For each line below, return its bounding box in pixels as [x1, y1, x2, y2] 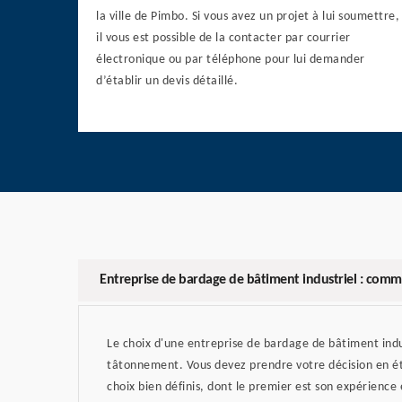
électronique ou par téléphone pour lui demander [96, 53, 365, 67]
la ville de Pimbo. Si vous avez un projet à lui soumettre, [96, 10, 399, 24]
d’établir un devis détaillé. [96, 74, 238, 89]
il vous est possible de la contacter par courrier [96, 31, 351, 46]
